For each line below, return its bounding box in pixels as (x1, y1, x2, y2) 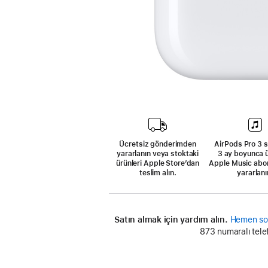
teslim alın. (139, 169, 176, 177)
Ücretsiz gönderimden (119, 140, 196, 148)
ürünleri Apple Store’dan (116, 159, 200, 167)
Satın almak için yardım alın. (114, 215, 228, 224)
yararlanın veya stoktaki (117, 150, 199, 158)
